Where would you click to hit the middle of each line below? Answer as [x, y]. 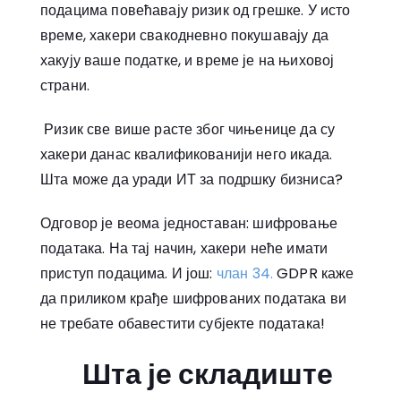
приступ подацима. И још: [128, 273]
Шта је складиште [208, 374]
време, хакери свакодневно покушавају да [184, 35]
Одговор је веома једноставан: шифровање [189, 223]
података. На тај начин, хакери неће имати [184, 248]
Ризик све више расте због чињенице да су [188, 129]
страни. [65, 85]
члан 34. [244, 273]
